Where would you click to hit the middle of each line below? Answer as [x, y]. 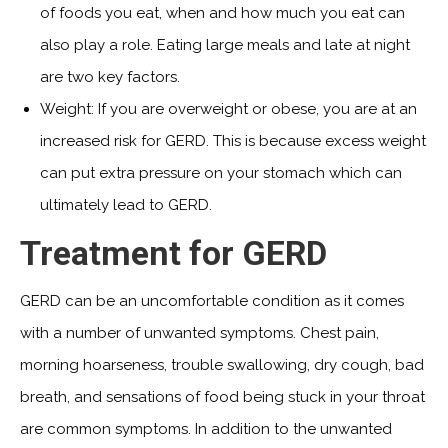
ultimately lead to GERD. [126, 204]
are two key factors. [110, 76]
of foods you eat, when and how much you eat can [222, 12]
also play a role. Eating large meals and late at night [225, 44]
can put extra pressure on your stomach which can [221, 172]
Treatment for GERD [173, 252]
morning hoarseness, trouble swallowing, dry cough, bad [222, 364]
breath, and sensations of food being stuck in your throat [222, 396]
